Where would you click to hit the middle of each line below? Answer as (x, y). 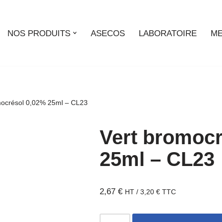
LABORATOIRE (168, 33)
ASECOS (108, 33)
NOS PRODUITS (39, 33)
